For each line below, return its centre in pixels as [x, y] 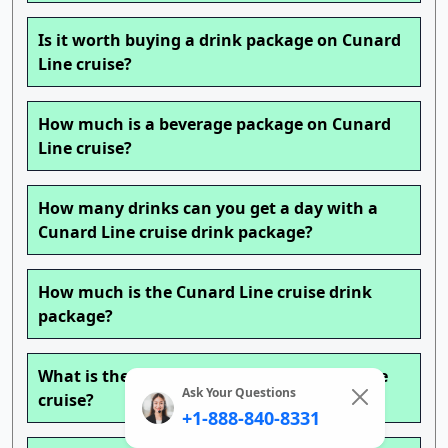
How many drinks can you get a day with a [208, 208]
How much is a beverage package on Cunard [214, 124]
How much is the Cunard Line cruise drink [205, 292]
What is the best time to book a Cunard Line [213, 376]
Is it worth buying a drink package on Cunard [219, 40]
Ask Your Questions [239, 392]
